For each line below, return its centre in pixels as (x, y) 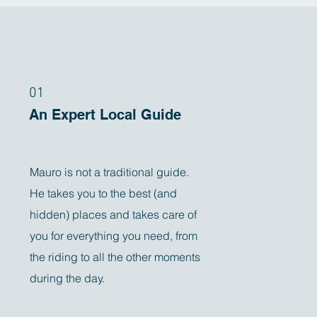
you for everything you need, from (114, 236)
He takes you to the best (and (104, 193)
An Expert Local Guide (105, 115)
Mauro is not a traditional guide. (110, 172)
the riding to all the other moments (115, 257)
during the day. (69, 278)
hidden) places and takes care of (114, 214)
